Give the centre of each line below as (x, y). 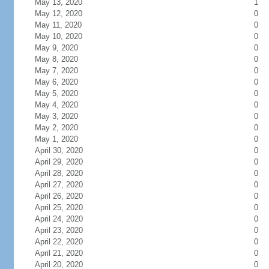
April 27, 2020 (59, 185)
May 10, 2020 (58, 36)
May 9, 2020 (56, 48)
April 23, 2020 (59, 230)
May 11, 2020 (58, 25)
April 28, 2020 (59, 173)
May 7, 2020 (56, 71)
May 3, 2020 (56, 116)
